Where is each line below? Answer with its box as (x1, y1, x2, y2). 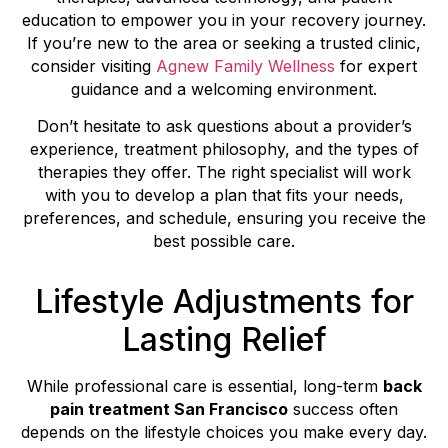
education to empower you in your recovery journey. (22, 9, 426, 30)
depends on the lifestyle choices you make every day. (21, 422, 427, 443)
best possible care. (153, 231, 295, 252)
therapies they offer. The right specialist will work (37, 162, 411, 183)
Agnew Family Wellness (156, 55, 335, 76)
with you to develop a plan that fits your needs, (44, 185, 404, 206)
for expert (335, 55, 417, 76)
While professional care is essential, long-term (26, 376, 383, 397)
